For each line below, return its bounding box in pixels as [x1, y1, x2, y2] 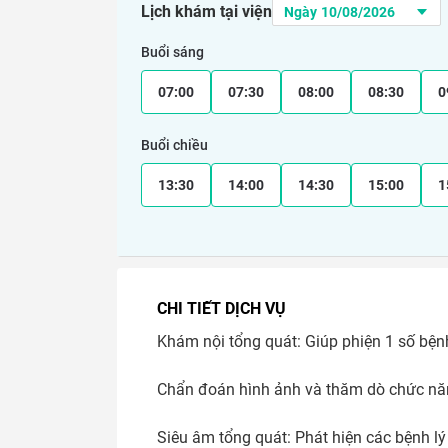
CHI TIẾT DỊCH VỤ [157, 298, 286, 318]
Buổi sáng [141, 43, 204, 60]
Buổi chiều [141, 136, 208, 153]
